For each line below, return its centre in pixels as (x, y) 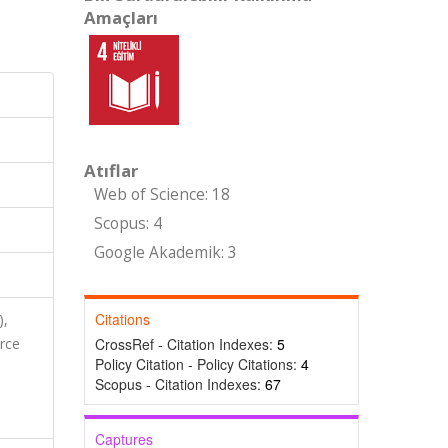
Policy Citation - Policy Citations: (197, 364)
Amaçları (120, 17)
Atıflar (110, 170)
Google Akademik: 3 (165, 252)
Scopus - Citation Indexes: (179, 384)
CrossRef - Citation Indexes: (185, 344)
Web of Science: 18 (161, 194)
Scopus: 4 (127, 223)
